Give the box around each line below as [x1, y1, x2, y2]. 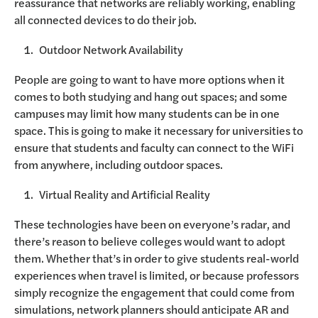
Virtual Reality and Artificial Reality [39, 186, 210, 202]
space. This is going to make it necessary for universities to [14, 122, 303, 138]
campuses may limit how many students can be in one [14, 105, 280, 121]
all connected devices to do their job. [14, 11, 197, 28]
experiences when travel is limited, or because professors [14, 267, 299, 283]
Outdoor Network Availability [39, 41, 183, 57]
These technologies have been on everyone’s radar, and [14, 216, 290, 232]
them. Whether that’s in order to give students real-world [14, 250, 299, 266]
